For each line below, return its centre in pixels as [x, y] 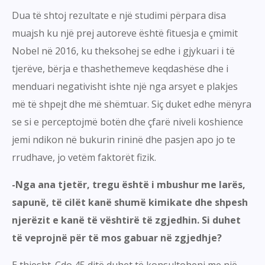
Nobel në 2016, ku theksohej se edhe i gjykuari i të [123, 51]
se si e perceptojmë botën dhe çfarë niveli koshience [127, 122]
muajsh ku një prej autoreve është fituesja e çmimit [125, 33]
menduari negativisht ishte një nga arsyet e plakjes [125, 87]
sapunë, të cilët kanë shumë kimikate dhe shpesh [130, 203]
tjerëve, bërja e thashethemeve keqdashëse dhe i [120, 69]
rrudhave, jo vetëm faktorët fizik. [84, 158]
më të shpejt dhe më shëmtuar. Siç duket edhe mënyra [132, 104]
